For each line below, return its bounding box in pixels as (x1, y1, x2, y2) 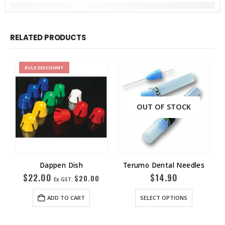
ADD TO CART (47, 193, 85, 201)
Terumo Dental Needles (123, 160, 205, 170)
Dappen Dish (39, 160, 83, 170)
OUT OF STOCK (137, 101, 191, 111)
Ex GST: (54, 175, 74, 183)
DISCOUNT (38, 64, 64, 71)
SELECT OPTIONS (140, 193, 187, 201)
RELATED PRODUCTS (10, 32, 86, 43)
